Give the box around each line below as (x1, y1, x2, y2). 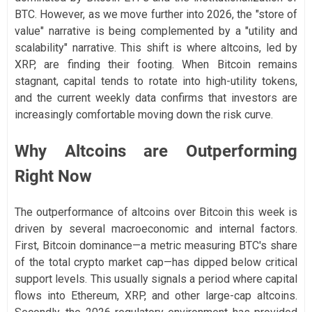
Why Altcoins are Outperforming (15, 141, 297, 162)
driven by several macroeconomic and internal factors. (15, 222, 297, 236)
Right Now (15, 166, 92, 187)
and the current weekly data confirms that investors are (15, 91, 297, 105)
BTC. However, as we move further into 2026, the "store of (15, 8, 297, 22)
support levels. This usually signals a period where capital (15, 272, 297, 286)
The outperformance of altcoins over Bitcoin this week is (15, 205, 297, 219)
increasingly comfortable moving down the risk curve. (15, 108, 273, 122)
